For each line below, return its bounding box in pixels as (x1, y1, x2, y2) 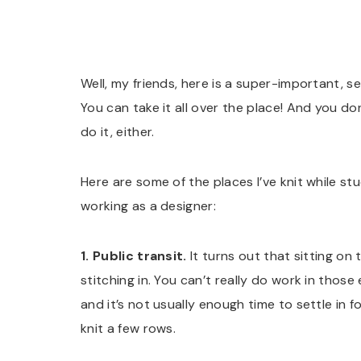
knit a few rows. (81, 320, 176, 338)
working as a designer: (81, 197, 217, 215)
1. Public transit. (81, 247, 187, 265)
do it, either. (81, 123, 155, 141)
